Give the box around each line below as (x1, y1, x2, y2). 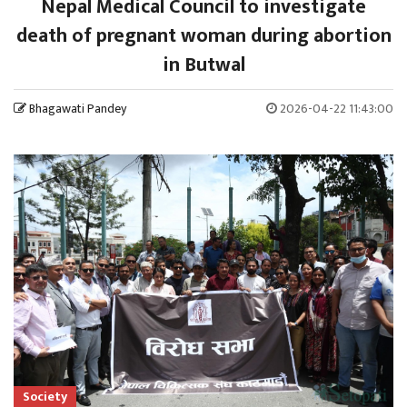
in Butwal (162, 48, 245, 83)
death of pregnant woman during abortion (15, 19, 392, 54)
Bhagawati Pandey (29, 98, 126, 120)
